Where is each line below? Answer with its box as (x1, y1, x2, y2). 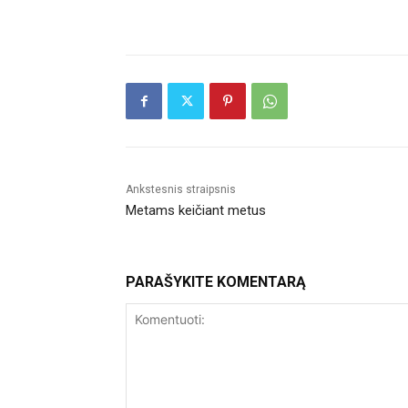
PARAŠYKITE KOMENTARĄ (126, 273, 306, 291)
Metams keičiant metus (126, 202, 266, 219)
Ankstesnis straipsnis (126, 183, 236, 197)
